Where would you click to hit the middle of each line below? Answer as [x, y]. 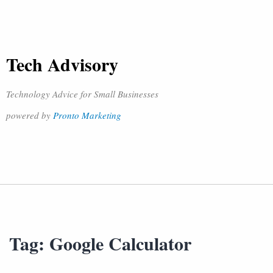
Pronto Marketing [87, 115]
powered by [30, 115]
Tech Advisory [62, 64]
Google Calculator [120, 243]
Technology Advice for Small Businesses [82, 94]
